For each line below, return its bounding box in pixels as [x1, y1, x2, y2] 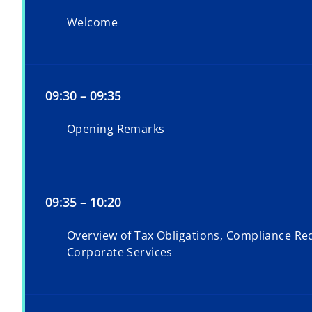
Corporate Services [67, 244, 173, 260]
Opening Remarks [67, 121, 165, 137]
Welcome [67, 15, 118, 31]
